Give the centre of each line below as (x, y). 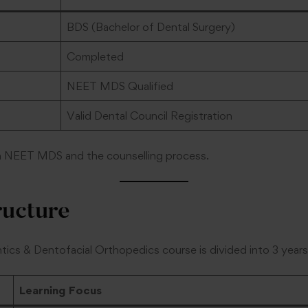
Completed (95, 56)
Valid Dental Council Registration (149, 115)
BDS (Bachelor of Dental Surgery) (151, 26)
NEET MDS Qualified (120, 86)
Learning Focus (60, 290)
